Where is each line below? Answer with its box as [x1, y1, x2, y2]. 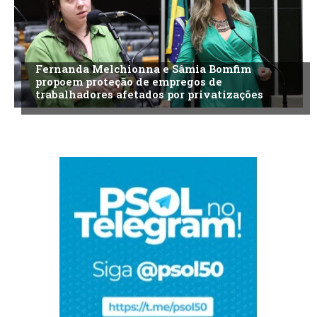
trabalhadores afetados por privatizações [35, 86, 263, 101]
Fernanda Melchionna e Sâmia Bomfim [35, 61, 251, 76]
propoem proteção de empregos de [35, 74, 222, 88]
